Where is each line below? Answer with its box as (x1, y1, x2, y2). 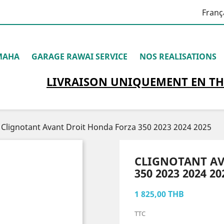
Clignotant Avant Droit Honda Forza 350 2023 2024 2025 (1, 121, 211, 132)
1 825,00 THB (134, 188, 184, 199)
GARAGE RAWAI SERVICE (31, 51, 127, 62)
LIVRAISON (46, 74, 110, 89)
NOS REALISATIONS (139, 51, 216, 62)
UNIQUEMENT (110, 74, 188, 89)
